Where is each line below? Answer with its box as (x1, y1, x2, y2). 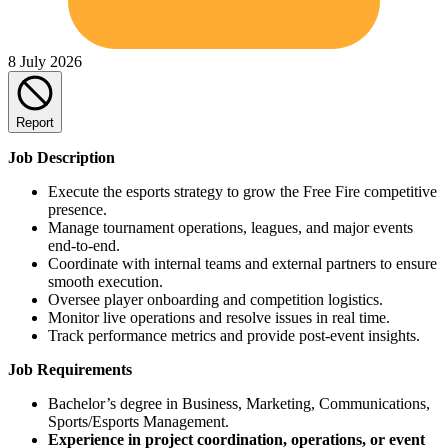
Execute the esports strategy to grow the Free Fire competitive (48, 182, 437, 200)
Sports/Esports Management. (48, 412, 229, 430)
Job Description (8, 148, 115, 166)
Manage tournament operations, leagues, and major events (48, 218, 413, 236)
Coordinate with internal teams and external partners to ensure (48, 254, 437, 272)
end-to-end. (48, 236, 120, 254)
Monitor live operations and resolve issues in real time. (48, 308, 390, 326)
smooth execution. (48, 272, 163, 290)
